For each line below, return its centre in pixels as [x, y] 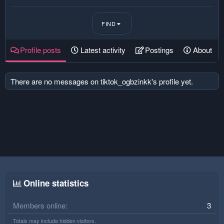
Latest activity [103, 50]
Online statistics [56, 183]
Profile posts [40, 50]
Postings [159, 50]
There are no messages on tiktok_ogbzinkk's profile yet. [102, 81]
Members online [39, 205]
